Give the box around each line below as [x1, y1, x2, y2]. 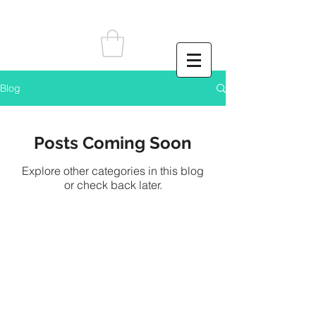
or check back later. [63, 178, 162, 193]
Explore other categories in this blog [22, 164, 204, 178]
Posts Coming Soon [34, 133, 192, 154]
